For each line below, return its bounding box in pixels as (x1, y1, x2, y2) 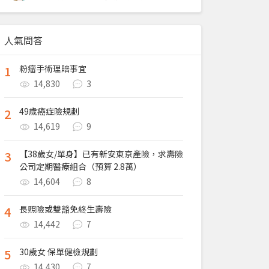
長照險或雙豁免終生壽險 (19, 203, 112, 215)
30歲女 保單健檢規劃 (19, 246, 98, 258)
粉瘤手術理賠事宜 (19, 62, 86, 74)
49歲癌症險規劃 (19, 105, 79, 117)
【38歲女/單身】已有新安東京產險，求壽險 (19, 148, 183, 160)
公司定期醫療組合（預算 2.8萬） (19, 160, 142, 172)
